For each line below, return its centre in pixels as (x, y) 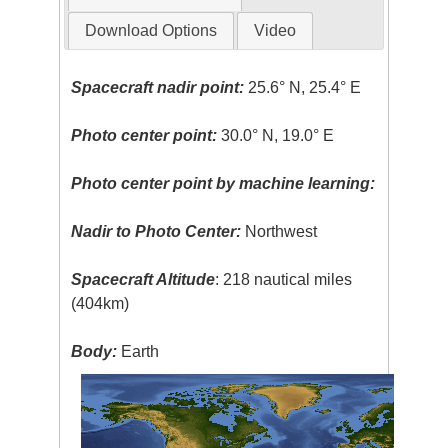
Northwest (279, 232)
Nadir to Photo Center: (156, 232)
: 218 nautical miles (284, 280)
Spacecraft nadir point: (158, 88)
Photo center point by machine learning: (223, 184)
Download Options (150, 31)
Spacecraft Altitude (143, 280)
